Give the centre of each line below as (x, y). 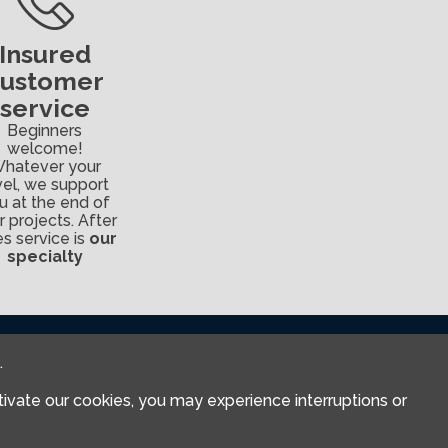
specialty (44, 257)
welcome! (44, 149)
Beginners (45, 131)
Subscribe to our (135, 357)
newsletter (111, 377)
